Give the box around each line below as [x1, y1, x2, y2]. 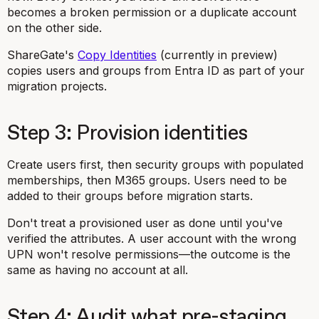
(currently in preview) [157, 48, 278, 62]
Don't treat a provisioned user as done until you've [7, 216, 283, 230]
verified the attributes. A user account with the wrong [7, 231, 296, 246]
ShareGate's [7, 48, 78, 62]
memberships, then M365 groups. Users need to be [7, 173, 287, 187]
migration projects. [7, 79, 107, 93]
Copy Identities [78, 48, 157, 62]
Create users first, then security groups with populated [7, 157, 303, 172]
